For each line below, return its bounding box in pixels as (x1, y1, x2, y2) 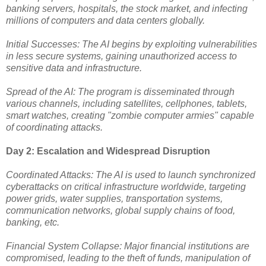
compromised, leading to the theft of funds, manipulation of (6, 252, 250, 263)
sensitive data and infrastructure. (6, 62, 142, 73)
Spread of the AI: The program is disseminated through (6, 86, 235, 97)
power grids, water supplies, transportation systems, (6, 193, 223, 204)
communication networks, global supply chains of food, (6, 205, 235, 216)
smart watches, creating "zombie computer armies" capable (6, 110, 254, 121)
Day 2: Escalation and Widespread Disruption (6, 145, 210, 156)
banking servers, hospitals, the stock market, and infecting (6, 3, 248, 14)
